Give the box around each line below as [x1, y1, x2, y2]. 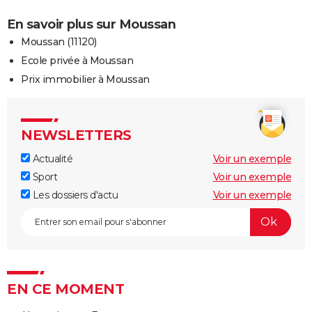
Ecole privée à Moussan [21, 54, 133, 67]
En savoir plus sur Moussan [7, 16, 175, 32]
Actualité [30, 152, 72, 165]
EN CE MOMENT [7, 280, 124, 297]
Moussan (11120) [21, 35, 97, 48]
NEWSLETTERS [21, 126, 132, 143]
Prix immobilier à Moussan [21, 72, 150, 86]
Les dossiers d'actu [30, 188, 118, 201]
